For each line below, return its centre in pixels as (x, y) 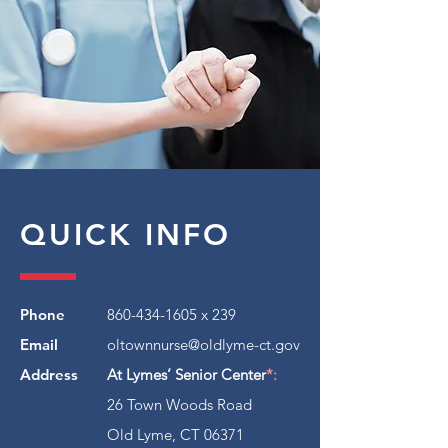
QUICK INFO (125, 235)
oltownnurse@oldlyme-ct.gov (203, 344)
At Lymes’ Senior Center (186, 374)
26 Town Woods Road (179, 404)
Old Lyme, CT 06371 (175, 434)
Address (49, 374)
